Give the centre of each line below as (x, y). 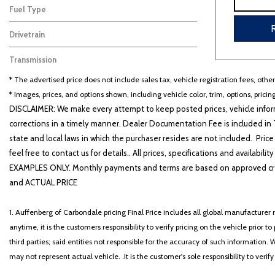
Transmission (33, 60)
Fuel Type (28, 9)
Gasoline (29, 23)
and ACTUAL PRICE (43, 182)
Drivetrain (27, 34)
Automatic (31, 74)
